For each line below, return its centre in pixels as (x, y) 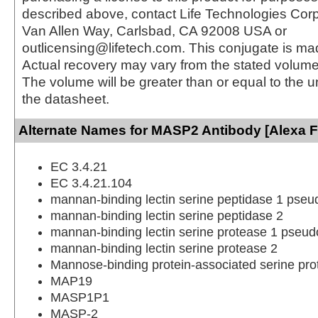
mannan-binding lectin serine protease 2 (164, 248)
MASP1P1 (80, 297)
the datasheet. (66, 99)
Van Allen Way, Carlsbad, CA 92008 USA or (154, 31)
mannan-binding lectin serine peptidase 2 (167, 215)
